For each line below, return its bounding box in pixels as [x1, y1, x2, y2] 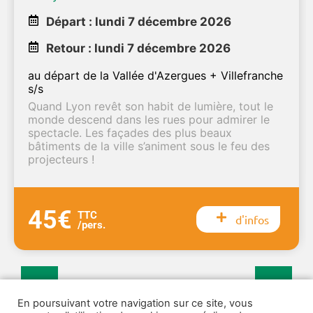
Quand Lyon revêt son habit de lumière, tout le [28, 99, 273, 114]
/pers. [78, 218, 106, 231]
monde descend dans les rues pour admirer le [28, 112, 270, 127]
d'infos [235, 212, 269, 227]
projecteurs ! [28, 152, 94, 167]
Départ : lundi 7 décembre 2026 [46, 15, 231, 29]
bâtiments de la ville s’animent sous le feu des [28, 139, 270, 154]
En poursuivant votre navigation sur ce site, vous [17, 297, 253, 310]
